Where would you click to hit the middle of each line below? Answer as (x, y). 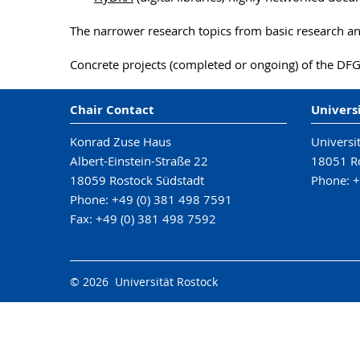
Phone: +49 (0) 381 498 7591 (151, 199)
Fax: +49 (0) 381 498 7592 (143, 219)
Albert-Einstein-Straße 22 (139, 161)
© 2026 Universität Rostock (144, 282)
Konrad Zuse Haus (121, 141)
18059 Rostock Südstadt (137, 180)
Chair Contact (112, 110)
